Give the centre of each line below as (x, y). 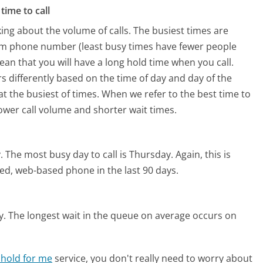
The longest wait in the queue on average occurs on (123, 215)
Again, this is (203, 155)
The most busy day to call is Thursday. (90, 155)
